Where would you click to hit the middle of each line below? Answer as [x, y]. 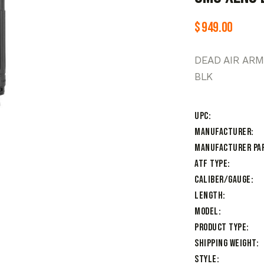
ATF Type [211, 164]
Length [209, 196]
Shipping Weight [225, 244]
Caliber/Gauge [223, 180]
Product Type [220, 228]
